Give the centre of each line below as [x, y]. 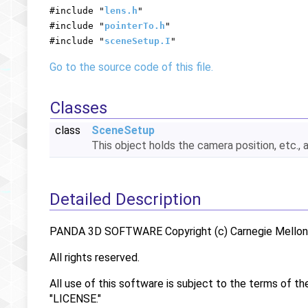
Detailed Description [125, 199]
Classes [79, 108]
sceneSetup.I [137, 41]
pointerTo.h [135, 26]
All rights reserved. [95, 257]
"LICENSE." [75, 298]
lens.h [121, 11]
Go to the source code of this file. [131, 67]
